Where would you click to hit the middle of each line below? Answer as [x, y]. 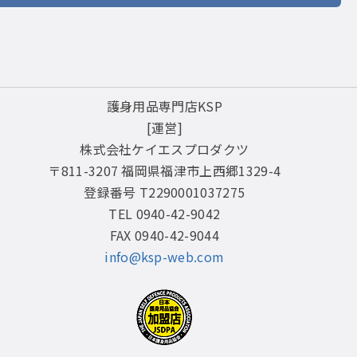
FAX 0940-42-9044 [164, 235]
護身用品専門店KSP [164, 106]
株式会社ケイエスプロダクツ [165, 149]
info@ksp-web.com [165, 257]
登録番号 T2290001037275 [165, 192]
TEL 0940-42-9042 [165, 214]
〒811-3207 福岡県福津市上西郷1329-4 [165, 171]
